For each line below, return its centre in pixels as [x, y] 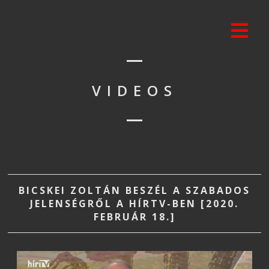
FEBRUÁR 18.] [134, 217]
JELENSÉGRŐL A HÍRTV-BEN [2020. [134, 204]
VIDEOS [134, 90]
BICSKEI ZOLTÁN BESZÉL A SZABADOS [134, 190]
